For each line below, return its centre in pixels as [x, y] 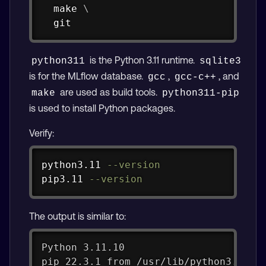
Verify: [42, 133]
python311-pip [201, 93]
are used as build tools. [109, 92]
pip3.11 [65, 179]
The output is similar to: [77, 216]
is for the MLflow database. [87, 76]
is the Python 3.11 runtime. [142, 60]
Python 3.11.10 [83, 248]
